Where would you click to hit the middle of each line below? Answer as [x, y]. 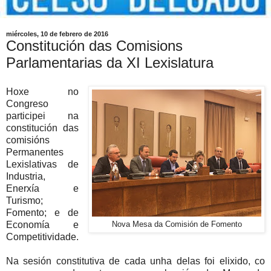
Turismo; [24, 200]
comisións [28, 140]
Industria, [26, 176]
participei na [43, 116]
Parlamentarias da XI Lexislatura [110, 63]
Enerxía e [43, 188]
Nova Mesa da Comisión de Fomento [177, 224]
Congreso [27, 103]
